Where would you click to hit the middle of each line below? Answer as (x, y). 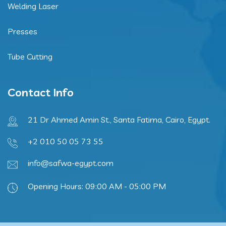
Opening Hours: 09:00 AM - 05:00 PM (97, 186)
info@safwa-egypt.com (71, 163)
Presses (22, 31)
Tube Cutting (30, 56)
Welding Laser (33, 6)
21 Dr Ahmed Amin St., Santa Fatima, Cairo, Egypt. (119, 120)
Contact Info (41, 92)
